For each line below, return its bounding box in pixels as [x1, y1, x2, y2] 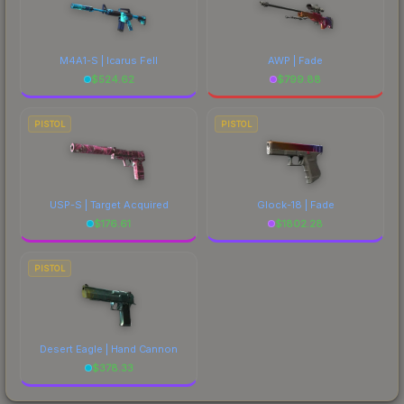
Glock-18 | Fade [256, 197, 335, 211]
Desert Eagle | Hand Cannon [40, 342, 178, 355]
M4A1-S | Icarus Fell [60, 53, 158, 67]
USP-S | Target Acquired [49, 197, 169, 211]
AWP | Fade [268, 53, 323, 67]
